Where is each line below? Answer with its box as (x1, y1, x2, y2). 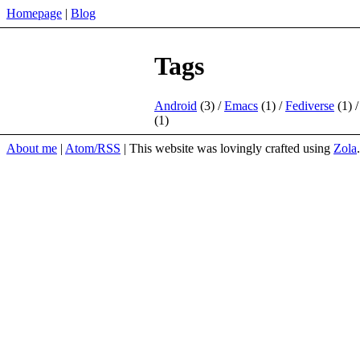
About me (6, 141, 57, 155)
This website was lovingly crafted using (129, 141, 333, 155)
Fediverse (285, 98, 334, 112)
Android (154, 98, 197, 112)
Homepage (6, 6, 62, 20)
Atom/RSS (65, 141, 121, 155)
